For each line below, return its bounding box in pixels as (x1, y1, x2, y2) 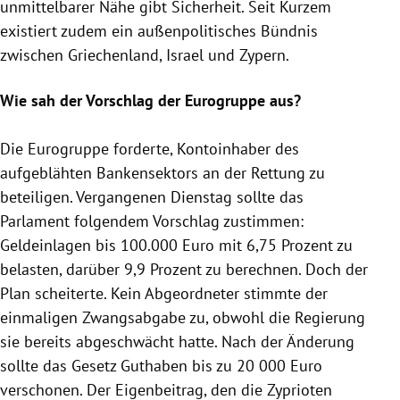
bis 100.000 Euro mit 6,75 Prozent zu (91, 234, 353, 255)
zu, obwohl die (186, 306, 295, 328)
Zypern (239, 44, 286, 65)
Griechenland (68, 44, 159, 65)
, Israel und (159, 44, 239, 65)
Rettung (251, 162, 305, 183)
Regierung (295, 306, 365, 328)
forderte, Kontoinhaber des (109, 137, 299, 159)
